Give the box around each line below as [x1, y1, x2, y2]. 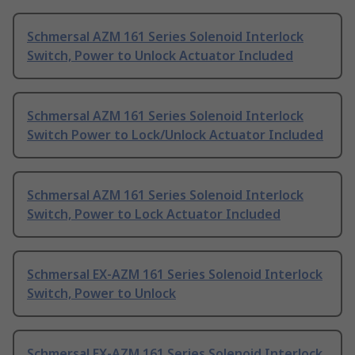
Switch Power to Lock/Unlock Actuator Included [27, 126, 323, 144]
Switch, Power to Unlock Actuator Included [27, 47, 293, 65]
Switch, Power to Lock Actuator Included [27, 205, 281, 223]
